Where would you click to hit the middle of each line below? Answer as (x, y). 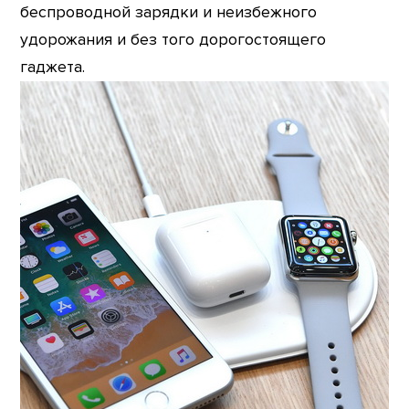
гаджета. (53, 68)
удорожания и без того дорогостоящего (173, 40)
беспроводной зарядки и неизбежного (169, 13)
